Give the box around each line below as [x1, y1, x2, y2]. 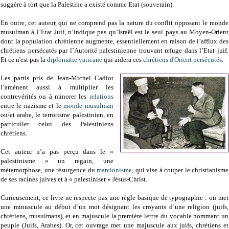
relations [89, 92, 113, 100]
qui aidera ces [102, 55, 143, 63]
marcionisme [97, 166, 132, 174]
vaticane [79, 55, 102, 63]
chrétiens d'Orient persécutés [143, 55, 222, 63]
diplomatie [47, 55, 77, 63]
